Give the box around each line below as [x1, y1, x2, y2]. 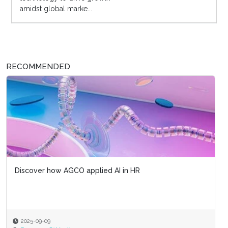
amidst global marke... [19, 5, 92, 13]
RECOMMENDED [6, 62, 70, 72]
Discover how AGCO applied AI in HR [15, 166, 140, 175]
